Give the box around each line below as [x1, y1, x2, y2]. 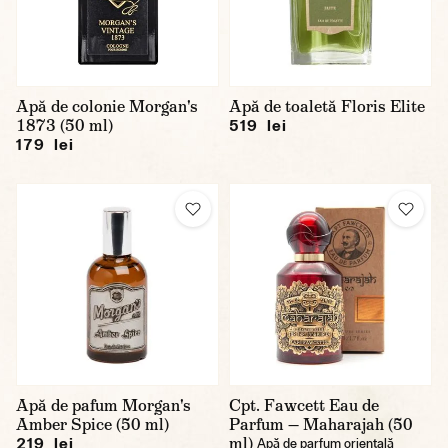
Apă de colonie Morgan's [16, 96, 198, 117]
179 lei [16, 135, 74, 153]
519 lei [229, 116, 287, 134]
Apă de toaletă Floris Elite [229, 96, 425, 117]
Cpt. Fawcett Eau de [229, 395, 379, 416]
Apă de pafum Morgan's [16, 395, 191, 416]
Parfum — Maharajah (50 [229, 414, 413, 435]
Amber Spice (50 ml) [16, 414, 169, 435]
